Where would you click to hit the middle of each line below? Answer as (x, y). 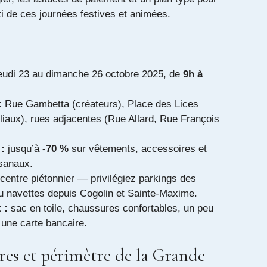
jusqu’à (24, 149)
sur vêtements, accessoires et (138, 149)
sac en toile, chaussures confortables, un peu (111, 208)
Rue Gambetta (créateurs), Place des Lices (100, 104)
